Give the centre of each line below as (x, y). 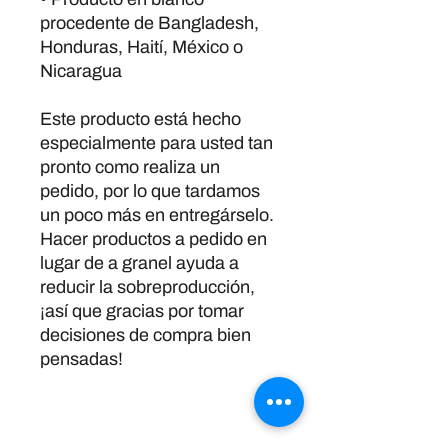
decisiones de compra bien (145, 335)
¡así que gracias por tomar (142, 311)
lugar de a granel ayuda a (139, 263)
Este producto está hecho (140, 119)
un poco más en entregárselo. (157, 215)
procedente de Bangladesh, (149, 23)
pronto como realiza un (130, 167)
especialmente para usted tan (156, 143)
